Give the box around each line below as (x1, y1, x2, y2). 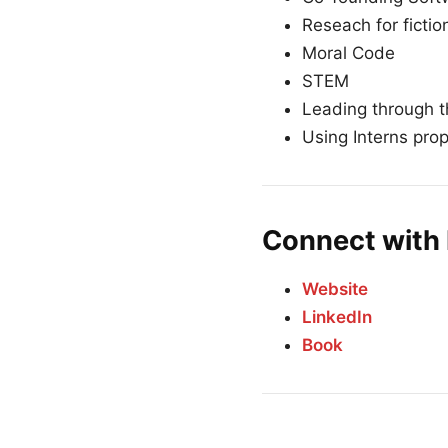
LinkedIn (302, 307, 372, 328)
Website (302, 279, 368, 300)
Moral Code (302, 43, 395, 64)
